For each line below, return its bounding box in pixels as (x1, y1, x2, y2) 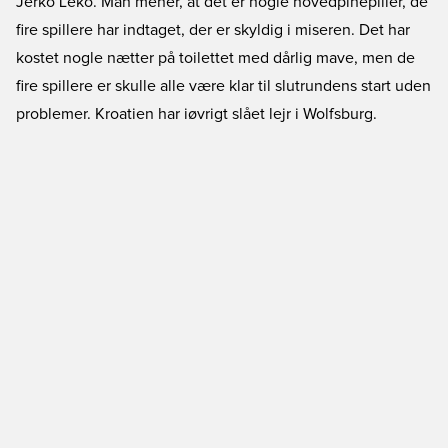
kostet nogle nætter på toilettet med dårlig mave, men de (16, 50, 415, 66)
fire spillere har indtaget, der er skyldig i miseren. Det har (16, 22, 410, 38)
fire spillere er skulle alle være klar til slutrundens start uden (16, 78, 431, 94)
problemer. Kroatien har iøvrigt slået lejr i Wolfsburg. (16, 106, 377, 122)
